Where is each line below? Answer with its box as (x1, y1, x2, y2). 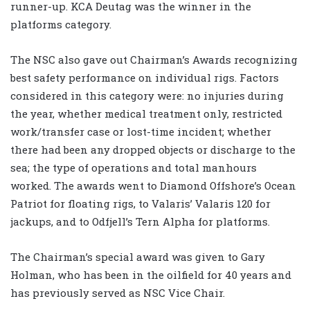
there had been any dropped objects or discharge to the (10, 142, 295, 156)
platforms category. (10, 17, 111, 31)
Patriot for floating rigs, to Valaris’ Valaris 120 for (10, 196, 271, 210)
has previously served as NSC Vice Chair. (10, 285, 225, 300)
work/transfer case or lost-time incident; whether (10, 124, 271, 138)
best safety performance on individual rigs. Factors (10, 70, 279, 84)
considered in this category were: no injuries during (10, 88, 284, 102)
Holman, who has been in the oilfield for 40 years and (10, 267, 291, 282)
